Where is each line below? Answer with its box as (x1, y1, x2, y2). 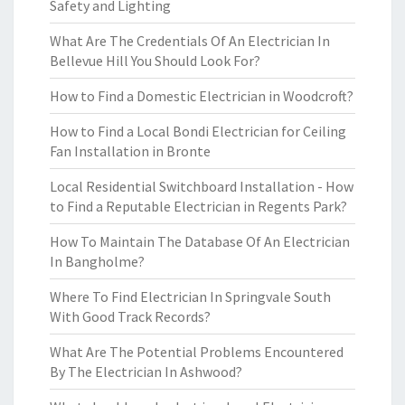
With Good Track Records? (50, 307, 211, 325)
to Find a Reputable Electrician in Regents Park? (50, 197, 347, 215)
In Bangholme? (50, 252, 145, 270)
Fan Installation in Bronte (50, 142, 211, 160)
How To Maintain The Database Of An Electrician (50, 232, 350, 250)
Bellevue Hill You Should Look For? (50, 52, 260, 70)
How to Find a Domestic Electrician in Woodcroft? (50, 87, 353, 105)
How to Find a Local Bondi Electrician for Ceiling (50, 122, 346, 140)
